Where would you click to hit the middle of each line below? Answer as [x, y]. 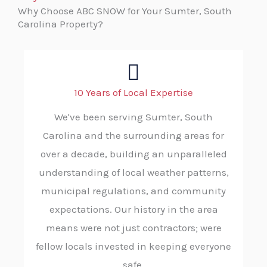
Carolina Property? [60, 24]
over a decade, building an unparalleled [133, 154]
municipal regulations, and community [133, 191]
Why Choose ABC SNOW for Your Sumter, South [125, 11]
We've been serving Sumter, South [133, 117]
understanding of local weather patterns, [133, 173]
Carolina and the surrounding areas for [133, 136]
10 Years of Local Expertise [133, 93]
